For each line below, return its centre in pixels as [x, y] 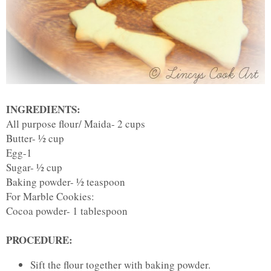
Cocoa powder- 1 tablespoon [67, 211]
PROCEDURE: [39, 240]
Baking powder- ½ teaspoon [66, 181]
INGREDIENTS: [43, 109]
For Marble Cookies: [50, 196]
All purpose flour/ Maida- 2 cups [76, 123]
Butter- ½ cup [35, 138]
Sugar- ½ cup [34, 167]
